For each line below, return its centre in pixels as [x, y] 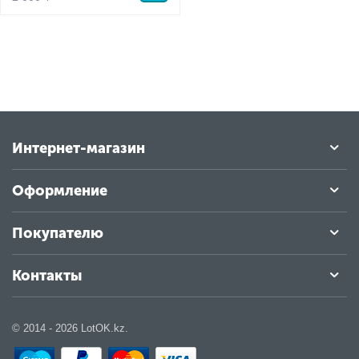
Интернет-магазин [79, 148]
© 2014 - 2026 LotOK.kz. [70, 328]
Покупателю [58, 233]
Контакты [47, 275]
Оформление [60, 190]
